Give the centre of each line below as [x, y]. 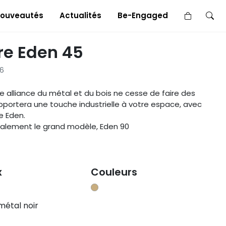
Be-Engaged [143, 15]
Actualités [80, 15]
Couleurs [114, 172]
